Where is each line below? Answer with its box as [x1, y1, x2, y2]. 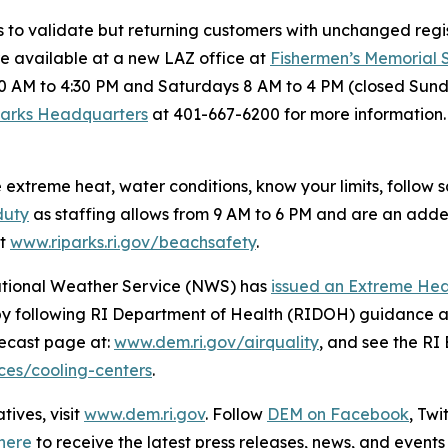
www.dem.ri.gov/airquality [114, 332, 319, 353]
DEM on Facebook [267, 404, 409, 425]
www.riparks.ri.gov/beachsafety [10, 232, 256, 253]
